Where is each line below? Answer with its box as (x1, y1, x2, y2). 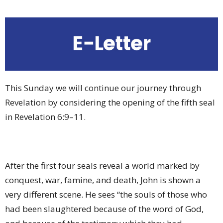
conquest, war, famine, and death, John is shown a (5, 174, 201, 186)
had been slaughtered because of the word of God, (5, 203, 204, 215)
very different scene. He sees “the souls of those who (5, 189, 207, 201)
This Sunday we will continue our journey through (5, 82, 201, 94)
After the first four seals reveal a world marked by (5, 160, 200, 172)
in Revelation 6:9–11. (5, 111, 86, 123)
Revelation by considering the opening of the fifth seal (5, 97, 215, 109)
